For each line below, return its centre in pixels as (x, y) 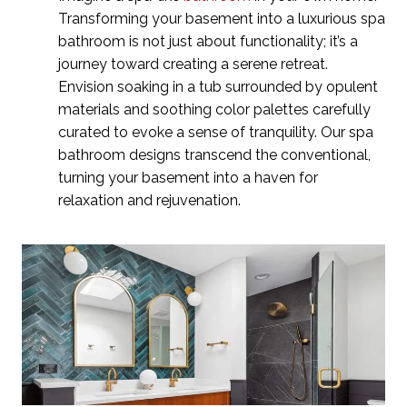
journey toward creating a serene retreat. (193, 64)
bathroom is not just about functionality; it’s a (208, 41)
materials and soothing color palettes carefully (214, 109)
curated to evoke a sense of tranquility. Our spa (216, 132)
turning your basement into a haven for (188, 177)
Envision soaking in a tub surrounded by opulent (218, 86)
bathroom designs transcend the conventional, (214, 154)
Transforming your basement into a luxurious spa (222, 18)
